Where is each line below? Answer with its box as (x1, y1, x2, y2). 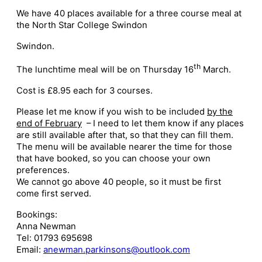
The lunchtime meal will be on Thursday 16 (16, 64, 194, 75)
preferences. (16, 165, 70, 176)
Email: (16, 244, 43, 256)
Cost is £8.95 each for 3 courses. (16, 85, 153, 96)
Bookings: (16, 209, 57, 220)
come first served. (16, 188, 91, 199)
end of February (16, 118, 82, 129)
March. (203, 64, 231, 75)
